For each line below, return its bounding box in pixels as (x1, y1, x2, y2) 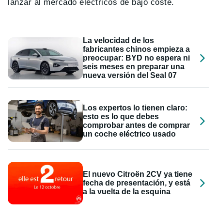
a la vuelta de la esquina (83, 187, 171, 196)
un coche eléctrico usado (83, 129, 176, 138)
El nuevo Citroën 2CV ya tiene (83, 170, 193, 178)
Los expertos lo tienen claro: (83, 103, 188, 112)
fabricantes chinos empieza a (83, 45, 190, 54)
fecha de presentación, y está (83, 178, 191, 187)
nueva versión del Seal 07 (83, 71, 177, 80)
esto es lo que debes (83, 112, 159, 121)
